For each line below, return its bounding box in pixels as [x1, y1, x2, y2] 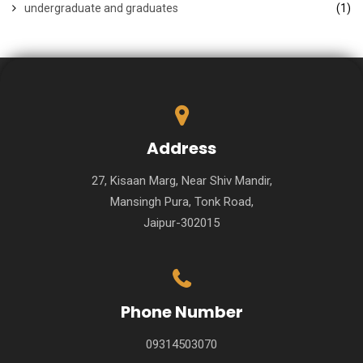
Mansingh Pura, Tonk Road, [109, 194, 254, 209]
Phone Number [120, 300, 243, 323]
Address [147, 136, 216, 160]
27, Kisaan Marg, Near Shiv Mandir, [91, 173, 272, 188]
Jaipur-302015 [143, 215, 220, 230]
